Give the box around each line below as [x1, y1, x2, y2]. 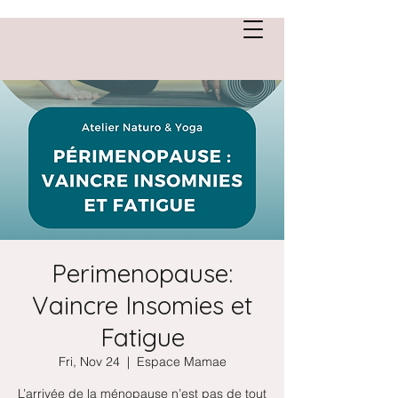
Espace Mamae [136, 354, 227, 370]
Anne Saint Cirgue [18, 15, 179, 42]
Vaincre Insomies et [32, 290, 252, 321]
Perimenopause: [52, 258, 233, 289]
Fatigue [99, 322, 185, 353]
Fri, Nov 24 [58, 354, 120, 370]
